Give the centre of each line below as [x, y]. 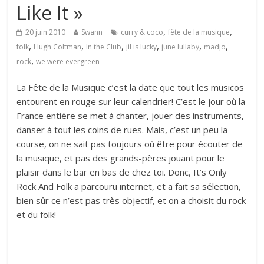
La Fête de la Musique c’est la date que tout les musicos [131, 88]
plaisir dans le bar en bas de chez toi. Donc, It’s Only [122, 172]
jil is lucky [142, 47]
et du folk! [37, 215]
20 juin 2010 [46, 32]
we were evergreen [68, 62]
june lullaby [181, 47]
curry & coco [142, 32]
